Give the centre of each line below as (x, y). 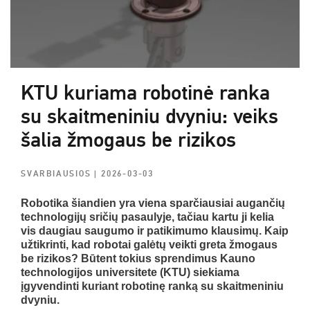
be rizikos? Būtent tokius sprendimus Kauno (138, 258)
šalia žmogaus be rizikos (128, 140)
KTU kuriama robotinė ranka (145, 93)
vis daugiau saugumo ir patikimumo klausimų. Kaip (155, 230)
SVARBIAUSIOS (58, 174)
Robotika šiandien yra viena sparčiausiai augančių (153, 203)
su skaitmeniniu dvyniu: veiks (149, 116)
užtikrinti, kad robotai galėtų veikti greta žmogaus (149, 244)
